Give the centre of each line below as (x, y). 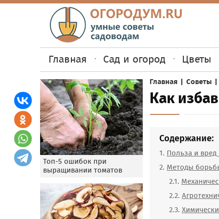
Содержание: (186, 138)
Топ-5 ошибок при (75, 161)
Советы (199, 82)
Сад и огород (134, 59)
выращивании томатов (83, 170)
